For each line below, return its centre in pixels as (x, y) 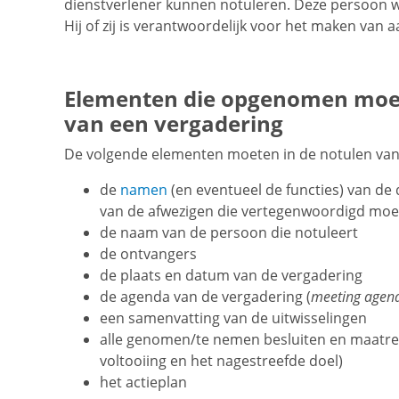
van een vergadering (174, 124)
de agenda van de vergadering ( (205, 297)
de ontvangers (148, 254)
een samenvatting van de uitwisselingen (233, 318)
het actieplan (143, 383)
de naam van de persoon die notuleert (229, 233)
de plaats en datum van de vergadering (231, 276)
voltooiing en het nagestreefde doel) (221, 361)
